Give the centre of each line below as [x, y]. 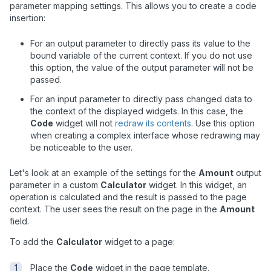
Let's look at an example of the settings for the [104, 173]
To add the [33, 242]
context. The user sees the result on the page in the [115, 209]
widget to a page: [139, 242]
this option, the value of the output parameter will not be [142, 68]
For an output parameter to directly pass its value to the [140, 44]
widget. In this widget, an [197, 185]
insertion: [28, 18]
